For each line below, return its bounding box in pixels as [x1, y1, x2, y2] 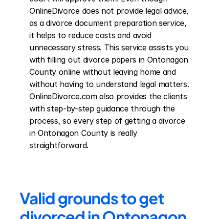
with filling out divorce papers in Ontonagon [29, 55, 188, 65]
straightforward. [29, 140, 88, 150]
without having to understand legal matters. [29, 79, 189, 89]
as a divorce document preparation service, [29, 18, 187, 28]
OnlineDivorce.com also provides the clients [29, 91, 187, 101]
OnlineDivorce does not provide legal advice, [29, 6, 189, 16]
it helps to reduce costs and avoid [29, 30, 152, 40]
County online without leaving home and [29, 67, 176, 77]
